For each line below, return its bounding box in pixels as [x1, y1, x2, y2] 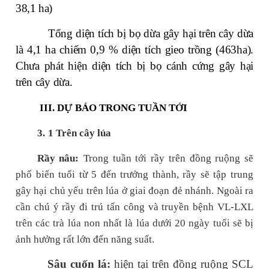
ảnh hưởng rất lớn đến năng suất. [16, 234, 154, 246]
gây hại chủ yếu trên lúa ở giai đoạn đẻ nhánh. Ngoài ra [16, 185, 253, 197]
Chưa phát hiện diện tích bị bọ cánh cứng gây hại [16, 59, 253, 73]
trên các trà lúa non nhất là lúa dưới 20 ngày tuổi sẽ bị [16, 217, 253, 229]
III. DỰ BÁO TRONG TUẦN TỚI [40, 102, 187, 114]
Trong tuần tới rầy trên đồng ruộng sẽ [83, 153, 254, 165]
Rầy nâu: [37, 153, 79, 165]
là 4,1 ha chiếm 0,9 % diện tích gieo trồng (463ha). [16, 43, 253, 56]
